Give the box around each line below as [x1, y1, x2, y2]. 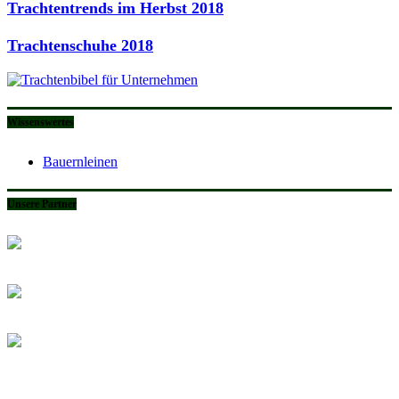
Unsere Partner [7, 197, 77, 210]
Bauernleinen [43, 153, 118, 169]
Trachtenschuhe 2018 [7, 37, 153, 54]
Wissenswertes [7, 116, 74, 129]
